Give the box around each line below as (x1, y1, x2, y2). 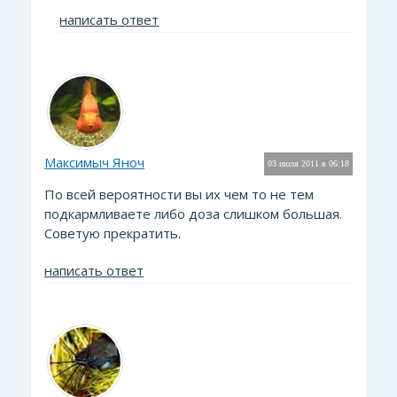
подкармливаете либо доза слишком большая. (44, 205, 342, 222)
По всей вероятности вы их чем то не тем (44, 185, 314, 203)
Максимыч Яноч (44, 153, 144, 171)
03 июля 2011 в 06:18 (268, 159, 349, 168)
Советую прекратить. (44, 224, 181, 242)
